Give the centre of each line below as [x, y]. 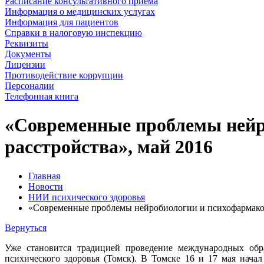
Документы [28, 54]
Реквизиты [27, 43]
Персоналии [29, 86]
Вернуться [26, 227]
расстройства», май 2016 [109, 147]
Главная [44, 176]
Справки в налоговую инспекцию [73, 33]
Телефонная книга [42, 96]
